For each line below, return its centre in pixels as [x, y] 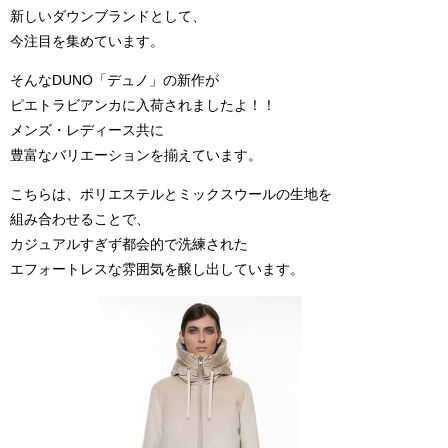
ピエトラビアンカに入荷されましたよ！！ [143, 105]
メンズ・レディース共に [87, 130]
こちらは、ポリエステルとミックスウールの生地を [171, 194]
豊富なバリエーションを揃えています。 [136, 155]
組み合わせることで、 [80, 219]
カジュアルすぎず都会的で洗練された [129, 244]
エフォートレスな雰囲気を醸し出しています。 [157, 269]
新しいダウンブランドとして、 [108, 16]
